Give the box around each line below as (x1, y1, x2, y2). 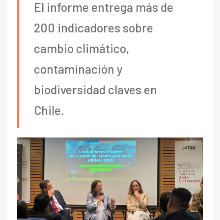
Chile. (34, 102, 64, 117)
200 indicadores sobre (34, 20, 153, 35)
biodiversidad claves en (34, 82, 157, 97)
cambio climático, (34, 40, 130, 55)
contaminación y (34, 61, 123, 76)
